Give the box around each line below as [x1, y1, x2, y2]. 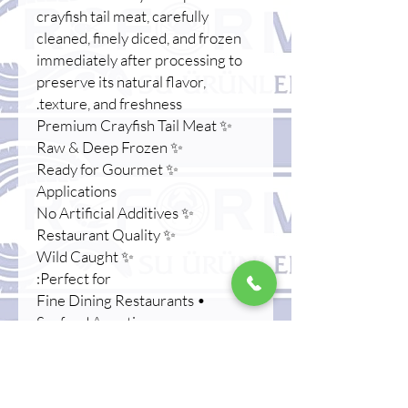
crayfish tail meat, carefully [36, 6, 209, 26]
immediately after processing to [36, 50, 242, 70]
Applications [36, 181, 117, 201]
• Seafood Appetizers [164, 312, 176, 332]
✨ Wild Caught [118, 247, 134, 267]
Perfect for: [40, 269, 111, 289]
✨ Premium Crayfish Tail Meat [217, 116, 232, 136]
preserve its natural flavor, [36, 72, 206, 92]
